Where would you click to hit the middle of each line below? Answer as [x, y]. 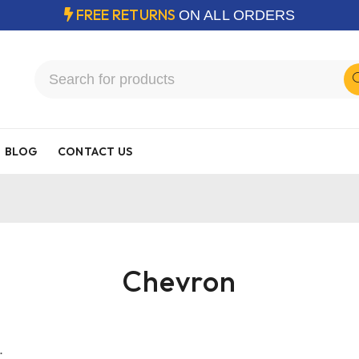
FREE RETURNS [127, 15]
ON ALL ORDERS [237, 15]
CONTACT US [95, 151]
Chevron [179, 281]
